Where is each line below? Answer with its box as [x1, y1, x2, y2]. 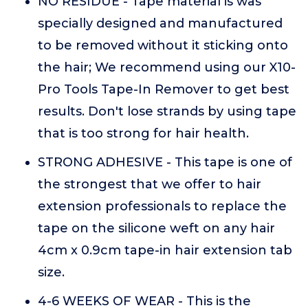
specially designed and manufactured [38, 16, 283, 31]
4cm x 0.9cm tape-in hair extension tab [38, 243, 292, 258]
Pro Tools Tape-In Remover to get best [38, 82, 289, 97]
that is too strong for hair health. [38, 126, 249, 141]
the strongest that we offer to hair [38, 177, 261, 192]
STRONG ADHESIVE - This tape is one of [38, 155, 292, 170]
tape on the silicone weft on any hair [38, 221, 275, 236]
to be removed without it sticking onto [38, 38, 288, 53]
